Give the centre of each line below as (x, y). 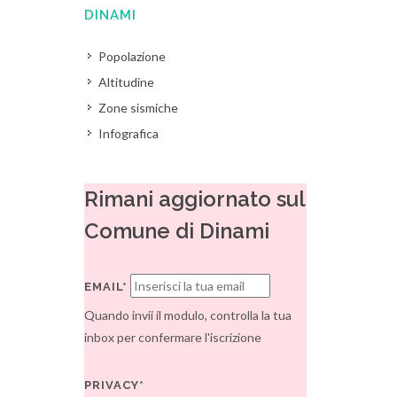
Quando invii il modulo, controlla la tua (188, 315)
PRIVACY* (115, 385)
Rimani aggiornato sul (195, 199)
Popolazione (132, 56)
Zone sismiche (139, 108)
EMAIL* (106, 287)
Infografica (129, 133)
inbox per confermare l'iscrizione (173, 337)
